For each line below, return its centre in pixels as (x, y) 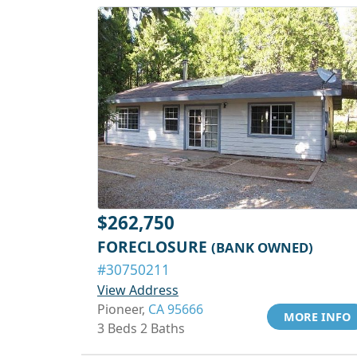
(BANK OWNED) (262, 247)
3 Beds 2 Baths (141, 328)
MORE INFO (317, 317)
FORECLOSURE (154, 247)
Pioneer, (123, 309)
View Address (138, 290)
